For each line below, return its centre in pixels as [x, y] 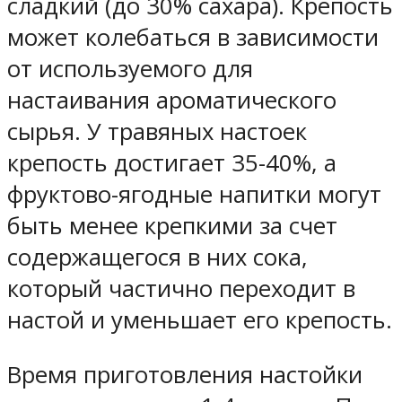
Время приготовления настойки [185, 374]
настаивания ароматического [172, 100]
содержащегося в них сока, [157, 258]
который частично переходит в [181, 289]
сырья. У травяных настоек [157, 132]
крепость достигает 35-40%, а [172, 163]
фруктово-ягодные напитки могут [194, 195]
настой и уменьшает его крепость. [200, 320]
